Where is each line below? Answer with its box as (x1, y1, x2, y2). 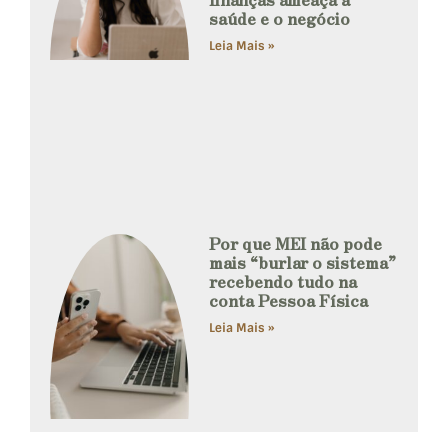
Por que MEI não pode (209, 230, 383, 255)
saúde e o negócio (209, 6, 351, 31)
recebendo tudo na (209, 268, 358, 293)
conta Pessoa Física (209, 287, 369, 312)
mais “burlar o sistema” (209, 249, 397, 274)
